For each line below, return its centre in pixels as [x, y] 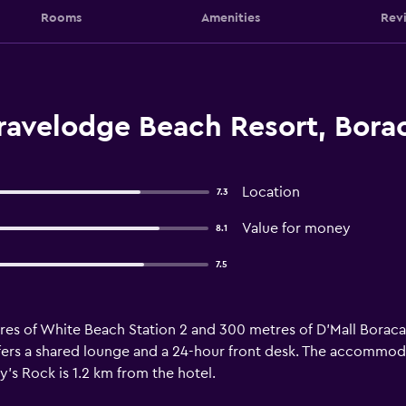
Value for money [296, 228]
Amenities [231, 18]
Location [271, 192]
